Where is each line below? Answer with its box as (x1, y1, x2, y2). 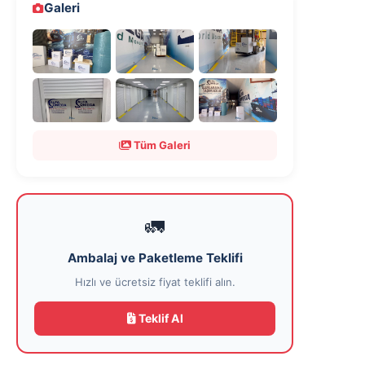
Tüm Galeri (131, 138, 191, 152)
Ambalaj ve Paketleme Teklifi (67, 249, 243, 266)
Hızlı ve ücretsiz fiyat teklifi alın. (74, 275, 235, 288)
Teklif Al (135, 310, 183, 325)
